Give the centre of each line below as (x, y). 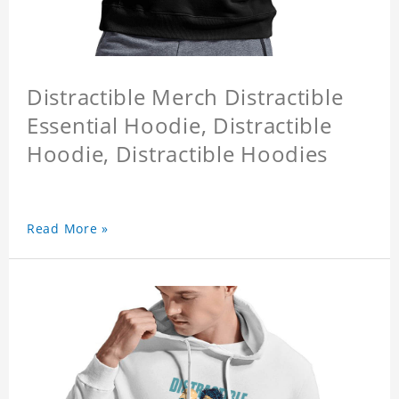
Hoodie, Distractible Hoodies (178, 154)
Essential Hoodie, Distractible (179, 126)
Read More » (68, 229)
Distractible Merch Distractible (185, 97)
